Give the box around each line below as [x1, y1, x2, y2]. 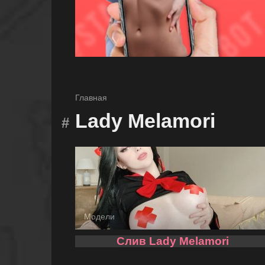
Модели [84, 212, 115, 221]
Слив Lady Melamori [117, 234, 229, 247]
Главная [75, 93, 107, 102]
